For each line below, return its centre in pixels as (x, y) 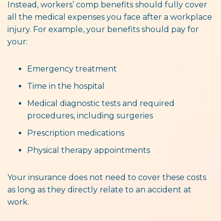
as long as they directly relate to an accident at (99, 189)
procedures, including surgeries (90, 115)
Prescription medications (76, 133)
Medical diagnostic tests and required (101, 103)
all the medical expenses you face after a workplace (110, 17)
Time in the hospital (66, 86)
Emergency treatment (72, 69)
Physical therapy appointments (89, 150)
